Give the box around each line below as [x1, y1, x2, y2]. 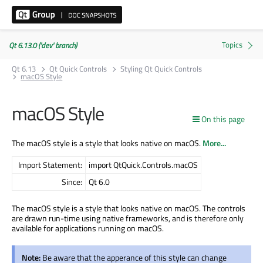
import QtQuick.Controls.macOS [89, 158, 198, 171]
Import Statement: [18, 158, 82, 171]
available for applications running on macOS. [12, 221, 164, 234]
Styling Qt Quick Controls [120, 63, 203, 75]
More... [203, 136, 226, 149]
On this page [201, 113, 245, 125]
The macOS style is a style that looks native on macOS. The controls [12, 201, 245, 214]
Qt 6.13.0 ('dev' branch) [9, 39, 77, 51]
